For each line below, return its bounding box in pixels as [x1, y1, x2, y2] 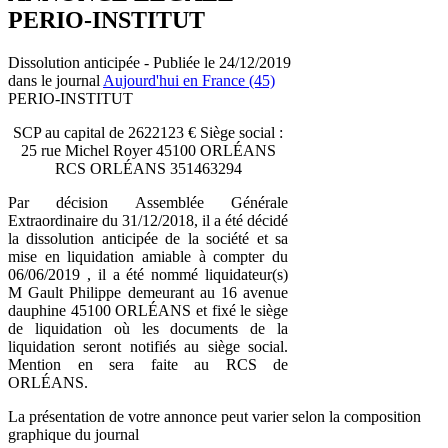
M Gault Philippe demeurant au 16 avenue [8, 283, 288, 301]
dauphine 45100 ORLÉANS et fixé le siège [8, 301, 288, 319]
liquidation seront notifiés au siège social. [8, 337, 288, 355]
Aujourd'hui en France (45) [103, 71, 275, 89]
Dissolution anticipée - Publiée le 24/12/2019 [8, 53, 291, 71]
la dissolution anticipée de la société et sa [8, 229, 288, 247]
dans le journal [8, 71, 103, 89]
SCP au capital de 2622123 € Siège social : [13, 123, 283, 141]
